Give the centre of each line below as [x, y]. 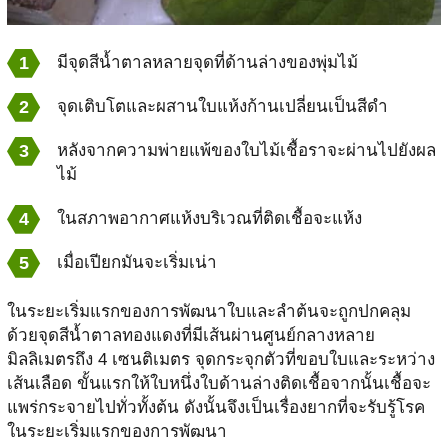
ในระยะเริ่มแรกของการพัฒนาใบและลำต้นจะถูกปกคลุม [208, 311]
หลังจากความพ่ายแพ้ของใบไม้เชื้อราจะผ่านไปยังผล [246, 150]
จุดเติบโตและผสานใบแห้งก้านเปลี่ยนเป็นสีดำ [222, 106]
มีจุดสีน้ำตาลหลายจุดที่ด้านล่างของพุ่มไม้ [207, 62]
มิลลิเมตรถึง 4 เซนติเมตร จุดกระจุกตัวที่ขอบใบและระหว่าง [220, 359]
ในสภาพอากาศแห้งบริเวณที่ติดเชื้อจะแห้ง [209, 218]
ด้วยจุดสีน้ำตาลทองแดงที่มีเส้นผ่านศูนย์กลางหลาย [190, 335]
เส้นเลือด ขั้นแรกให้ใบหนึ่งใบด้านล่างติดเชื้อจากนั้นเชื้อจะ [218, 383]
